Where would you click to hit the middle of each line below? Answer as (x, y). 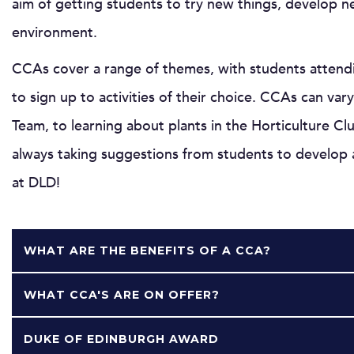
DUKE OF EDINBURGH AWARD (121, 339)
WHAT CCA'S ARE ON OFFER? (122, 294)
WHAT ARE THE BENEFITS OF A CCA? (147, 250)
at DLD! (36, 183)
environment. (55, 32)
